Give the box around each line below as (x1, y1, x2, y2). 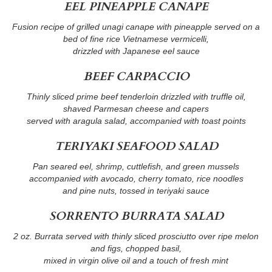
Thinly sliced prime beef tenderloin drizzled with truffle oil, (26, 92, 246, 102)
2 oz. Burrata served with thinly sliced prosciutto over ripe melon (13, 231, 259, 242)
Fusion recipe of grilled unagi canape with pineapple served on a (12, 22, 260, 32)
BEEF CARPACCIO (83, 69, 189, 85)
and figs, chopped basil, (90, 243, 182, 254)
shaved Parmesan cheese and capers (63, 104, 209, 114)
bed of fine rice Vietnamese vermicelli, (63, 34, 209, 44)
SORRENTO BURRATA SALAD (49, 208, 223, 225)
